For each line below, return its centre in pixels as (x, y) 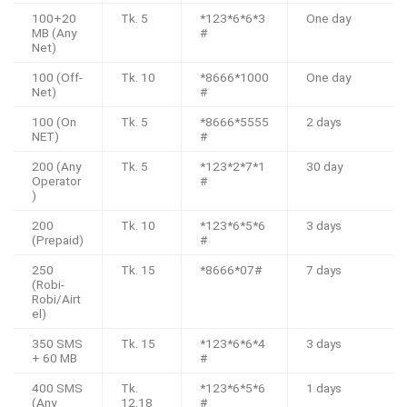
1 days (324, 388)
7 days (324, 270)
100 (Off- (57, 78)
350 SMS (57, 344)
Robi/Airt (56, 299)
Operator (56, 181)
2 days (324, 122)
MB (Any (54, 33)
